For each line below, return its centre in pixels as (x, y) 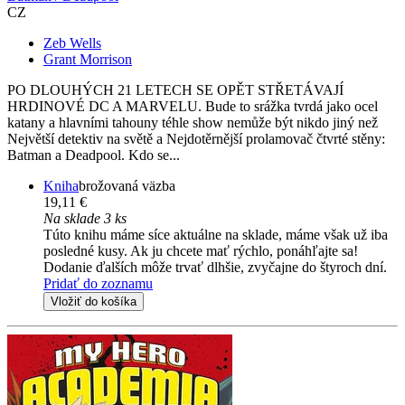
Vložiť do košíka (94, 302)
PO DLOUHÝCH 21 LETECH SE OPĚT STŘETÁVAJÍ (175, 90)
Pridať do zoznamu (98, 284)
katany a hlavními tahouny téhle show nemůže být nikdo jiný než (193, 123)
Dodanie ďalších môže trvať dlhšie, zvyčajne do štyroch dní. (215, 268)
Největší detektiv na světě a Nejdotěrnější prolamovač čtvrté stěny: (196, 139)
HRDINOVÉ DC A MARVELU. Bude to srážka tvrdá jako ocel (193, 107)
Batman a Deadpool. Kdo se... (94, 155)
